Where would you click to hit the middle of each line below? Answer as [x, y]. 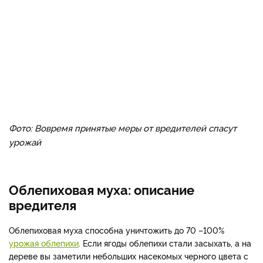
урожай [25, 142]
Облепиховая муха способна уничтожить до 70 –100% [117, 230]
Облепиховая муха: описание [102, 189]
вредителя [43, 204]
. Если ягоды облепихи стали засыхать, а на [165, 243]
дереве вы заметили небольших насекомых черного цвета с [129, 256]
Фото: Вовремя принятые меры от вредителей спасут [123, 128]
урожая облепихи [44, 243]
